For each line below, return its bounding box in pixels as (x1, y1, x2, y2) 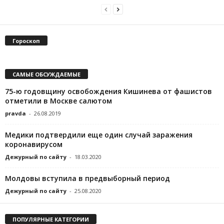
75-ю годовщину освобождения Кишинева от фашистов (5, 86, 212, 96)
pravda (5, 109, 26, 117)
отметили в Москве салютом (5, 95, 112, 105)
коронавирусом (5, 139, 62, 149)
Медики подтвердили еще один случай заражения (5, 129, 192, 139)
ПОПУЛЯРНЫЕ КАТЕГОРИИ (12, 215, 89, 223)
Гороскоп (12, 36, 40, 44)
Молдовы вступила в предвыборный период (5, 173, 170, 183)
